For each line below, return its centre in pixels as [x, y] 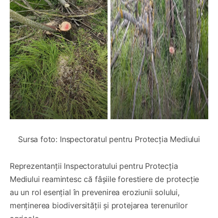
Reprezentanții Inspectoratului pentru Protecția [94, 166]
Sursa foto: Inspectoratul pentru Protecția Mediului [109, 139]
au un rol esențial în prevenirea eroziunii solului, [95, 192]
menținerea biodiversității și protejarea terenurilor [99, 206]
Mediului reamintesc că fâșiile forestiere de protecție [105, 179]
